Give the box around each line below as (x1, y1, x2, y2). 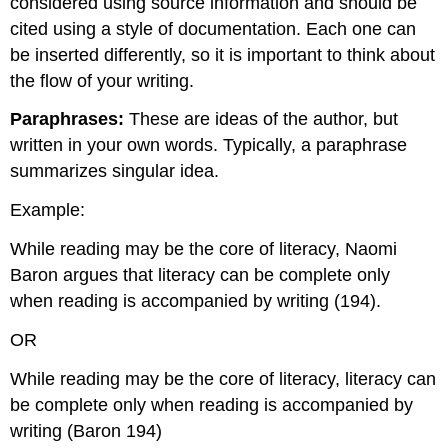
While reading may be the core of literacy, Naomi (10, 238, 398, 259)
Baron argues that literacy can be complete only (10, 264, 391, 285)
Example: (10, 200, 86, 221)
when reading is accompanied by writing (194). (10, 290, 382, 311)
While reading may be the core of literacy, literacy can (10, 368, 437, 389)
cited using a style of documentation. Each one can (10, 18, 417, 39)
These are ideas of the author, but (124, 109, 399, 130)
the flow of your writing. (10, 70, 195, 91)
